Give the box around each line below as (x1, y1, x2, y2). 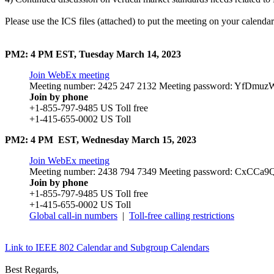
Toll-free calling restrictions (129, 210, 234, 221)
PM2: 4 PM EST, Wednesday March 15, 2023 (5, 134, 196, 145)
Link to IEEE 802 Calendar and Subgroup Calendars (5, 242, 209, 253)
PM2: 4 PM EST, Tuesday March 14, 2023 (5, 48, 181, 59)
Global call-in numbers (29, 210, 117, 221)
